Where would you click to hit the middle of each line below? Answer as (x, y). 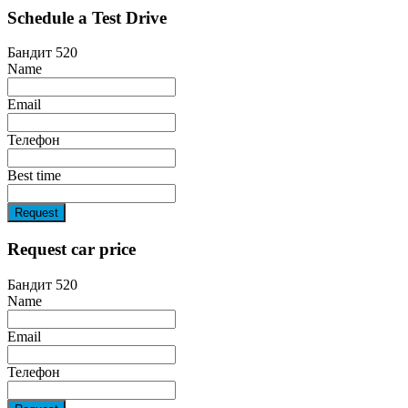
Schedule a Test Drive (87, 17)
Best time (34, 176)
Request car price (71, 250)
